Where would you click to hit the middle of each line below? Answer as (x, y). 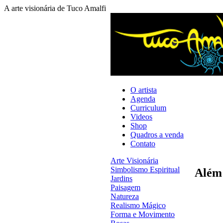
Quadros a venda (157, 135)
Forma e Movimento (143, 214)
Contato (143, 144)
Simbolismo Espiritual (145, 169)
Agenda (143, 99)
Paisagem (125, 187)
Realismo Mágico (138, 205)
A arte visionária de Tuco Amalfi (55, 8)
